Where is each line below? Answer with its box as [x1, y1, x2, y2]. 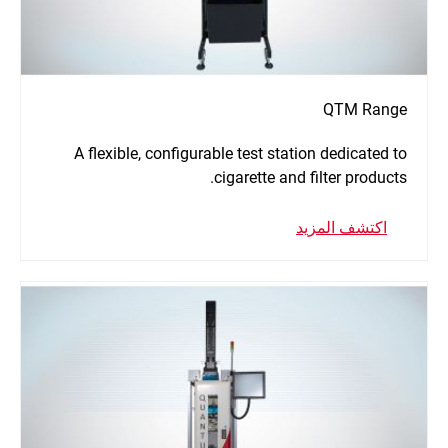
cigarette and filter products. [214, 167, 407, 187]
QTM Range [323, 99, 407, 119]
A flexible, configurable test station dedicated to [74, 143, 407, 163]
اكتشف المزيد [296, 217, 387, 237]
